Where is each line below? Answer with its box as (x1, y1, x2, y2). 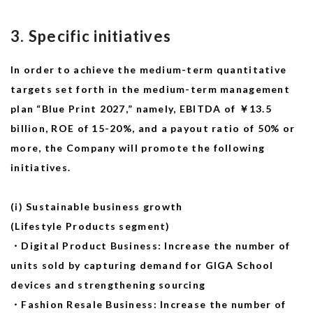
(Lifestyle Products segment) (10, 220, 170, 232)
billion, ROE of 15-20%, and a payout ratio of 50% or (10, 122, 296, 134)
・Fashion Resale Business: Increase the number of (10, 298, 286, 310)
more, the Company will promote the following (10, 142, 265, 154)
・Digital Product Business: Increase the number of (10, 240, 291, 252)
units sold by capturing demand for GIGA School (10, 259, 274, 271)
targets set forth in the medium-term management (10, 83, 290, 95)
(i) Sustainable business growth (10, 201, 183, 212)
